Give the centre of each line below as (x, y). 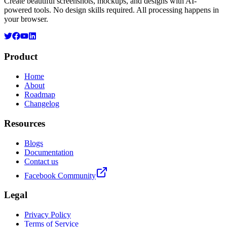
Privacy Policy (48, 214)
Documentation (49, 152)
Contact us (41, 161)
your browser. (26, 19)
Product (21, 57)
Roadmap (40, 95)
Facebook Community (60, 175)
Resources (25, 123)
